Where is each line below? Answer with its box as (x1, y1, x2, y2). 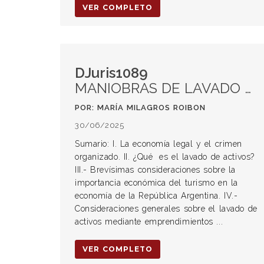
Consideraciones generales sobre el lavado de (75, 204, 258, 213)
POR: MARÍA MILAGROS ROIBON (75, 103, 206, 112)
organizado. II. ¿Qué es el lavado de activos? (75, 152, 255, 161)
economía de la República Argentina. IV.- (75, 191, 238, 200)
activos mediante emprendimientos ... (75, 217, 223, 226)
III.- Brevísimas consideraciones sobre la (75, 165, 236, 174)
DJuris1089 (75, 64, 148, 81)
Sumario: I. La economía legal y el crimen (75, 139, 242, 148)
